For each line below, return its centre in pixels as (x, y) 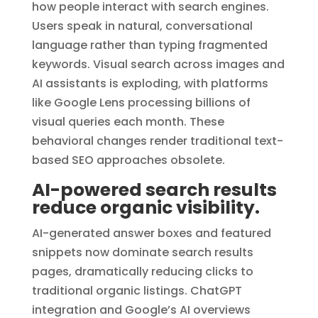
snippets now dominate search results (142, 253)
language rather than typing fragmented (149, 45)
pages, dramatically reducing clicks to (142, 272)
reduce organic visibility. (146, 208)
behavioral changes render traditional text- (157, 141)
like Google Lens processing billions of (141, 103)
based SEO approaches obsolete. (128, 160)
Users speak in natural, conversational (142, 26)
